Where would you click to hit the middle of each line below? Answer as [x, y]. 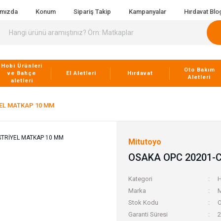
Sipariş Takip [92, 12]
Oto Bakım [199, 70]
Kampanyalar [147, 12]
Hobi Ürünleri [22, 66]
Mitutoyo [145, 142]
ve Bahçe [22, 73]
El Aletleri [81, 73]
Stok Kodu [143, 203]
